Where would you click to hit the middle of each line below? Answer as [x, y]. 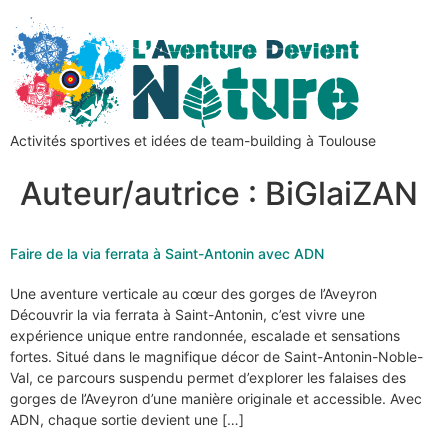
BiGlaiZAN [341, 193]
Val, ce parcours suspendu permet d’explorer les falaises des [208, 377]
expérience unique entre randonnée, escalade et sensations [205, 335]
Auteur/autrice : [142, 193]
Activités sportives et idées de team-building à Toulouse [193, 140]
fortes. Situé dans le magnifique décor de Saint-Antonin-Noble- [216, 356]
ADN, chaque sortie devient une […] [127, 419]
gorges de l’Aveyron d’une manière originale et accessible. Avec [216, 398]
